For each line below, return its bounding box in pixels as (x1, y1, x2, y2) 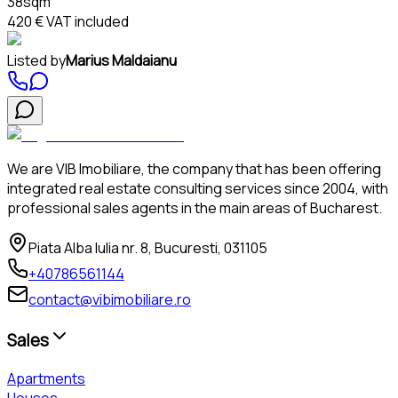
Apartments (7, 369, 85, 389)
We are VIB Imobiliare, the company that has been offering (7, 158, 381, 179)
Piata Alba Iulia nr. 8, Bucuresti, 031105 (28, 237, 267, 258)
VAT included (44, 11, 129, 31)
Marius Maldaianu (66, 50, 177, 70)
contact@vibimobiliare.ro (28, 289, 191, 309)
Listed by (7, 50, 66, 70)
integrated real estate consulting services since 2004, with (7, 178, 388, 198)
